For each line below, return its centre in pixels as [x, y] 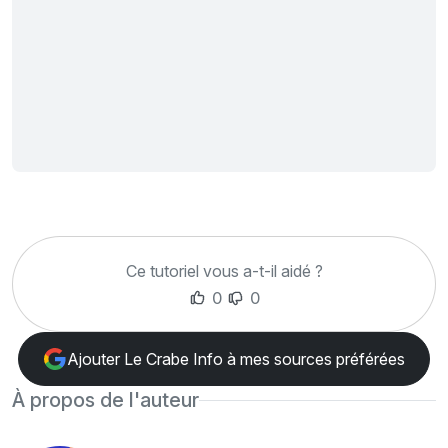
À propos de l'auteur [105, 400]
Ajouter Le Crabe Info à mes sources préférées [236, 359]
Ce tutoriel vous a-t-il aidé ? [224, 271]
